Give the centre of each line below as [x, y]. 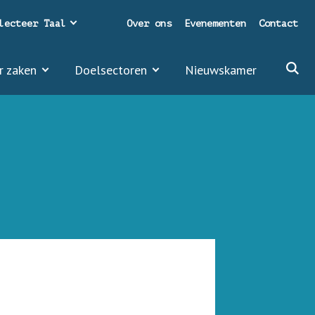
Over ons [149, 24]
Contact [278, 24]
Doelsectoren [111, 70]
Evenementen [215, 24]
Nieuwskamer [221, 70]
